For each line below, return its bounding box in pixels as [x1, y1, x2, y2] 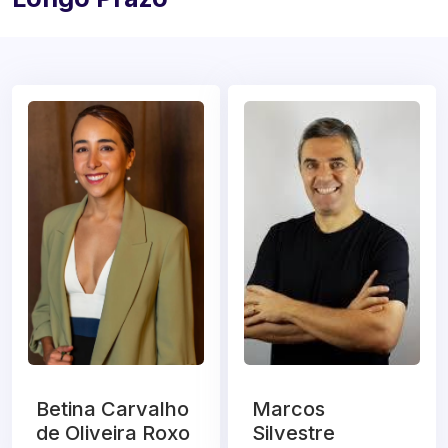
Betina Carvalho [36, 397, 189, 422]
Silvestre [252, 421, 335, 446]
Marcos [252, 397, 325, 422]
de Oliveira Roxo [36, 421, 190, 446]
